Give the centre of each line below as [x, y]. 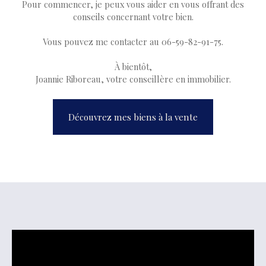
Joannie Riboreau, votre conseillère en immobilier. [133, 79]
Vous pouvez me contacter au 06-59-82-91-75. [133, 41]
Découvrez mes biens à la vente [133, 117]
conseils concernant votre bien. [133, 16]
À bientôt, [133, 66]
